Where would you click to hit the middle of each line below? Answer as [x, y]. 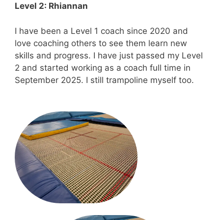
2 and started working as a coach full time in [103, 68]
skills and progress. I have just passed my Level [109, 55]
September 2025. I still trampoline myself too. [104, 80]
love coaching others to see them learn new [101, 43]
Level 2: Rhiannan [51, 6]
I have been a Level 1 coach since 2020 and [101, 31]
